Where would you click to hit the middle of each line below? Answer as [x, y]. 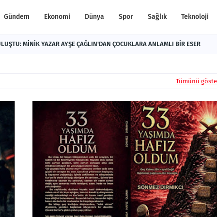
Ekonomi [57, 17]
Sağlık [157, 17]
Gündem [17, 17]
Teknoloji [195, 17]
